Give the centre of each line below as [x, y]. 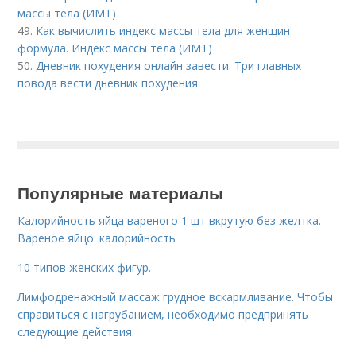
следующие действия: [76, 331]
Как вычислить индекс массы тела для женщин [163, 30]
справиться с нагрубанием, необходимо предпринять [163, 314]
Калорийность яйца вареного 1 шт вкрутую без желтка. [170, 220]
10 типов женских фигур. [85, 267]
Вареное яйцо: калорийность [97, 238]
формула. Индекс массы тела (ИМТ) [115, 48]
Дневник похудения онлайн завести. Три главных [169, 65]
